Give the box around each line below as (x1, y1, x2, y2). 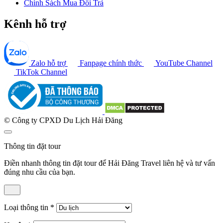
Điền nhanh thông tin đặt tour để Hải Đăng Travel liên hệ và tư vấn (4, 158, 215, 167)
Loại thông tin (4, 203, 50, 212)
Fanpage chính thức (80, 58, 142, 67)
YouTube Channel (155, 58, 213, 67)
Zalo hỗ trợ (31, 58, 66, 67)
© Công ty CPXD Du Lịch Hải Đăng (4, 115, 122, 124)
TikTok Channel (16, 67, 67, 76)
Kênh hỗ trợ (4, 17, 66, 30)
